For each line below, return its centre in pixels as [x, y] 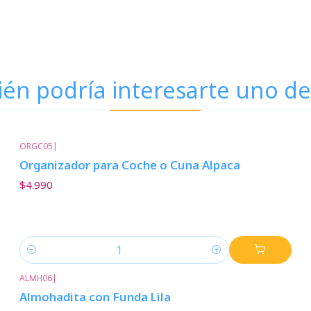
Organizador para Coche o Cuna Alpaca [129, 165]
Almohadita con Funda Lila [95, 296]
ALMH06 [35, 278]
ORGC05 [36, 146]
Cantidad [40, 258]
